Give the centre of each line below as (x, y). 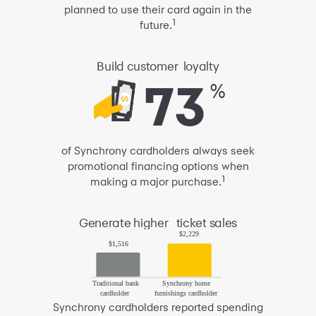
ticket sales (204, 222)
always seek (224, 150)
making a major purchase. (156, 181)
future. (156, 25)
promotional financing (123, 166)
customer (153, 66)
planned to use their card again (142, 9)
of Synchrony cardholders (127, 150)
